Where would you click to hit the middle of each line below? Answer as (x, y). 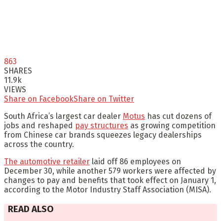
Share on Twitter (104, 99)
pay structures (102, 125)
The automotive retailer (47, 161)
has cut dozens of (178, 116)
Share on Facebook (39, 99)
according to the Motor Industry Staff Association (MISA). (108, 189)
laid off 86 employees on (135, 161)
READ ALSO (31, 209)
